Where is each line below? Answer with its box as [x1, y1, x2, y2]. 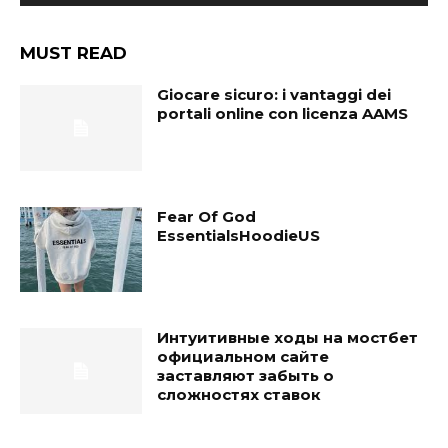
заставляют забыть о [157, 366, 335, 386]
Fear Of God [157, 206, 257, 226]
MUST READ [20, 43, 127, 64]
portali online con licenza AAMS [157, 104, 409, 124]
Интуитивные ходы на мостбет [157, 328, 419, 348]
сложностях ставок [157, 385, 322, 405]
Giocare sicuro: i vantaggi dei [157, 85, 392, 105]
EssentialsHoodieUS [157, 225, 321, 245]
